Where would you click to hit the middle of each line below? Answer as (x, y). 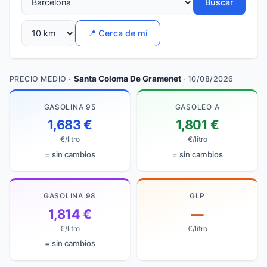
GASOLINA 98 (70, 195)
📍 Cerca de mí (118, 33)
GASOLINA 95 (70, 107)
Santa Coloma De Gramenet (127, 78)
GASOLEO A (197, 107)
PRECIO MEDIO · (42, 79)
